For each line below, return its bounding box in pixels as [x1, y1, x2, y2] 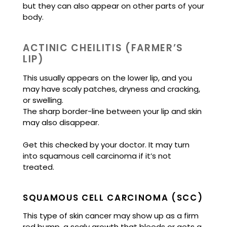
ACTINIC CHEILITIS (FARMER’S [23, 41, 184, 55]
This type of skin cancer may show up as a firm [23, 210, 199, 221]
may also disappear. [23, 117, 99, 128]
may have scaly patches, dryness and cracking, [23, 83, 200, 94]
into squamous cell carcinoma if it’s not [23, 150, 171, 162]
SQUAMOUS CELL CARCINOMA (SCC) [23, 192, 203, 204]
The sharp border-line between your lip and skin [23, 105, 202, 117]
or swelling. [23, 94, 63, 105]
